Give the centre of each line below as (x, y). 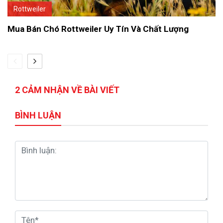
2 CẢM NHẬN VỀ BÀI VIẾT (67, 90)
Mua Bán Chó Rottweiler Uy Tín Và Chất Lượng (98, 29)
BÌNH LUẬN (38, 115)
